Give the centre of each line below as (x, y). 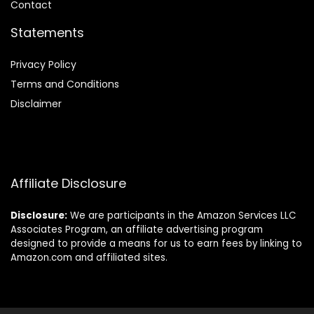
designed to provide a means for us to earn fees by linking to (156, 244)
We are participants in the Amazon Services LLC (182, 216)
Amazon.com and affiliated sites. (89, 258)
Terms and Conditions (65, 84)
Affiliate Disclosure (68, 184)
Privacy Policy (43, 65)
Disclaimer (36, 104)
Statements (47, 33)
